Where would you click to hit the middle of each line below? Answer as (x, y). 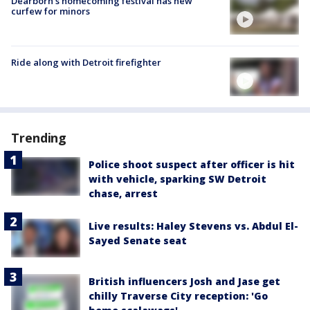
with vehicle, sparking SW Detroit (177, 179)
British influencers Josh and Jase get (184, 282)
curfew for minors (51, 11)
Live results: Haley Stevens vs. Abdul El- (193, 226)
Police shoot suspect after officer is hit (192, 165)
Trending (39, 138)
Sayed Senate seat (138, 241)
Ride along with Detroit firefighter (86, 62)
